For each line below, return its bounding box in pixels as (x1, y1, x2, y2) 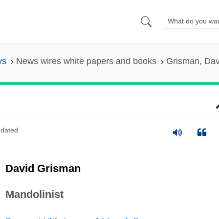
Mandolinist (5, 188, 64, 200)
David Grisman (5, 162, 81, 175)
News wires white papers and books (16, 56, 156, 66)
